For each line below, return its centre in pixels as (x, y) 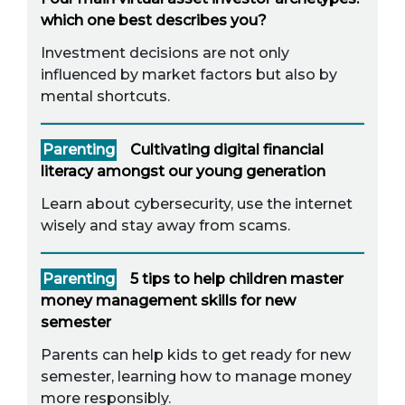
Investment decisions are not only (165, 53)
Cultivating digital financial (227, 150)
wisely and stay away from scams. (165, 226)
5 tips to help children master (237, 279)
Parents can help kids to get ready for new (196, 355)
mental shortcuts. (105, 97)
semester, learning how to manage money (196, 377)
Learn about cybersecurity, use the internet (197, 204)
